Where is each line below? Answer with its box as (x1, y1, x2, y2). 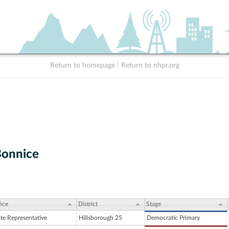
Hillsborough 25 (79, 215, 122, 221)
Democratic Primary (147, 215, 200, 221)
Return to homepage (50, 62, 115, 69)
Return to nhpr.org (121, 62, 179, 69)
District (78, 201, 98, 208)
